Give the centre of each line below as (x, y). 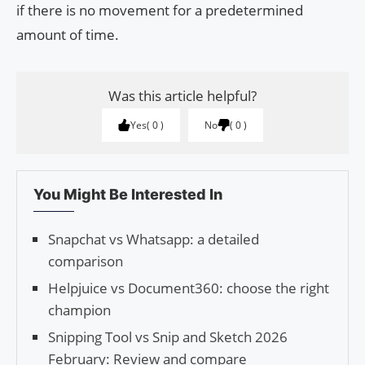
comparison (86, 261)
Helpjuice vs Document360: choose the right (189, 288)
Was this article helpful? (182, 95)
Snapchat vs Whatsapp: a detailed (154, 239)
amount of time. (68, 34)
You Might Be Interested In (128, 194)
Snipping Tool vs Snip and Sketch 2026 (168, 336)
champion (79, 310)
